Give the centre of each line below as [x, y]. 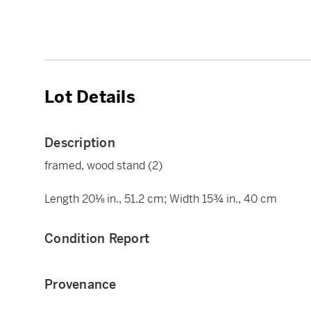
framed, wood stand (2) [103, 165]
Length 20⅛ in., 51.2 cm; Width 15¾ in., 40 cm [161, 199]
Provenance [81, 284]
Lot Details [90, 97]
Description [80, 142]
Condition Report [97, 238]
